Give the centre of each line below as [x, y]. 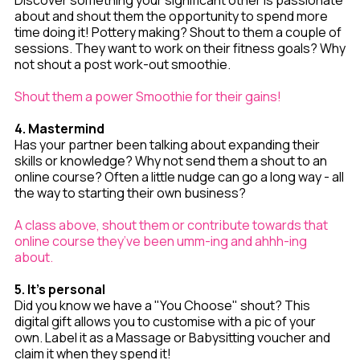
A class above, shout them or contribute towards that [171, 225]
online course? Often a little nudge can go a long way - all [179, 177]
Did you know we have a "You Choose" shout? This [162, 305]
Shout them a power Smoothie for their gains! [148, 96]
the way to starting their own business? [130, 193]
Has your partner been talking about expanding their [167, 145]
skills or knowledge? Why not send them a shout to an [171, 161]
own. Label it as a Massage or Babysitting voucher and [172, 337]
